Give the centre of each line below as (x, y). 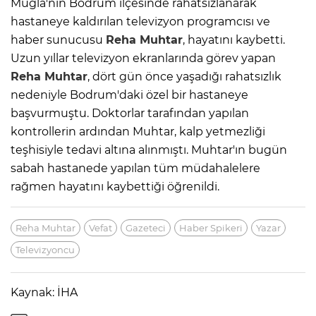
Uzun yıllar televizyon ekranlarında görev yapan (143, 58)
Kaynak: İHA (44, 292)
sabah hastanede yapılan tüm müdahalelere (135, 168)
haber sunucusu (58, 39)
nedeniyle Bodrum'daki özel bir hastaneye (129, 95)
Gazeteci (146, 227)
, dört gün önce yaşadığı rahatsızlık (184, 76)
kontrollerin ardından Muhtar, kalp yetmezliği (138, 131)
